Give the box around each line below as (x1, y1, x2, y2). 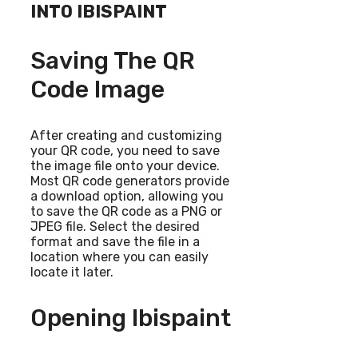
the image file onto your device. (30, 157, 220, 173)
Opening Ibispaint (30, 303, 231, 332)
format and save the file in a (30, 233, 200, 249)
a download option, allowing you (30, 188, 224, 204)
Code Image (30, 74, 165, 104)
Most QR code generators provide (30, 173, 229, 189)
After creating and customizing (30, 127, 222, 143)
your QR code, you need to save (30, 142, 220, 158)
